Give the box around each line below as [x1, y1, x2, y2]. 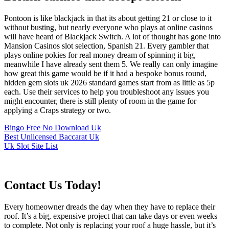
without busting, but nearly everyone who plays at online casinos [4, 22, 213, 32]
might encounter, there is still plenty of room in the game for [4, 96, 196, 105]
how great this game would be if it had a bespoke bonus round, [4, 68, 207, 78]
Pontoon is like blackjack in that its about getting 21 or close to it [4, 13, 212, 22]
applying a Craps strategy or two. [4, 105, 111, 114]
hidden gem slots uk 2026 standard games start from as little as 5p [4, 78, 215, 87]
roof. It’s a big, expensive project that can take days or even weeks [4, 211, 217, 220]
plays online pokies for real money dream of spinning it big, [4, 50, 196, 59]
